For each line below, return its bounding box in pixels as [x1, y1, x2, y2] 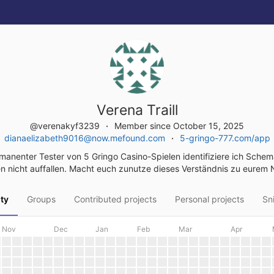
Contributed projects [73, 194, 157, 204]
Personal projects [174, 194, 244, 204]
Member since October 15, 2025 [114, 120, 244, 131]
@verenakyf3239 [30, 120, 102, 131]
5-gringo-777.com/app [179, 133, 270, 143]
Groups [26, 194, 56, 204]
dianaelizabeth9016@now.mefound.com [4, 133, 165, 143]
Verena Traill [96, 102, 178, 119]
